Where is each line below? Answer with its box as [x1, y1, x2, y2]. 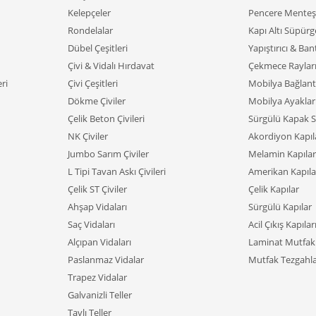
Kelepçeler [68, 6, 111, 19]
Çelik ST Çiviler [68, 183, 127, 195]
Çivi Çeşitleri [68, 77, 118, 90]
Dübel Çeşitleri [68, 42, 128, 54]
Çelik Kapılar [248, 183, 299, 195]
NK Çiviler [68, 130, 108, 142]
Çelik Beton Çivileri [68, 112, 145, 125]
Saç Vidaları [68, 218, 115, 231]
